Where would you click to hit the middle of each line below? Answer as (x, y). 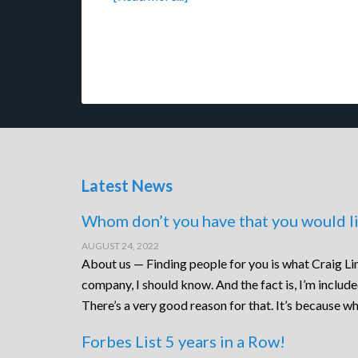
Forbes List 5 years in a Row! (183, 341)
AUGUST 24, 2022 (120, 246)
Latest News (127, 185)
